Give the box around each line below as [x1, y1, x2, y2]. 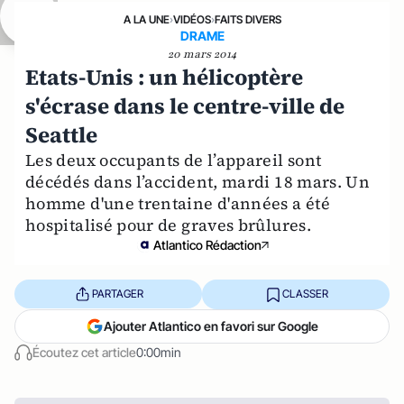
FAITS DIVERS [214, 12, 281, 26]
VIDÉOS [172, 12, 211, 26]
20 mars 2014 [168, 46, 236, 61]
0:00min [136, 344, 181, 360]
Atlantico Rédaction [153, 236, 262, 252]
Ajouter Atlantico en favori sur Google [104, 317, 318, 334]
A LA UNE [123, 12, 170, 26]
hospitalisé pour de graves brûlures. [25, 213, 311, 236]
